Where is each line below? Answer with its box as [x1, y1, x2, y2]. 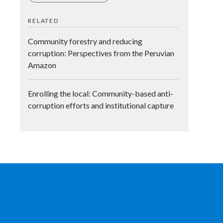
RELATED [28, 16, 59, 24]
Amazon [28, 60, 57, 70]
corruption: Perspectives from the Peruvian [28, 48, 175, 58]
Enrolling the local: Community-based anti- [28, 88, 174, 98]
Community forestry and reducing [28, 36, 143, 46]
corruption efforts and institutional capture [28, 100, 174, 110]
